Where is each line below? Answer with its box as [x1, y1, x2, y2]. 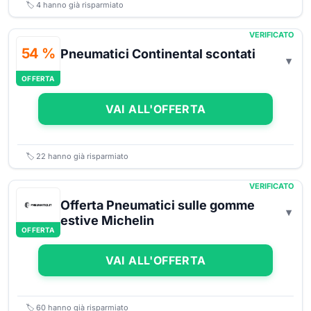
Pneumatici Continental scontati [60, 47, 255, 61]
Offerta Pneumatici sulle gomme [60, 198, 255, 212]
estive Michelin [60, 213, 154, 228]
